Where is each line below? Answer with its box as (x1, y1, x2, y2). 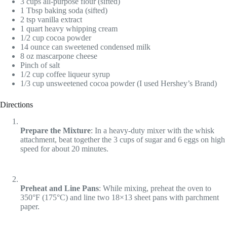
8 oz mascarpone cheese (20, 52, 97, 61)
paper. (20, 202, 40, 211)
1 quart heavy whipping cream (20, 24, 118, 33)
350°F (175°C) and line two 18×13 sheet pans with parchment (20, 193, 219, 202)
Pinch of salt (20, 61, 60, 70)
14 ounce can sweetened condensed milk (20, 43, 150, 52)
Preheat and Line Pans (20, 184, 99, 193)
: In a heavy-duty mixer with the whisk (91, 126, 214, 135)
